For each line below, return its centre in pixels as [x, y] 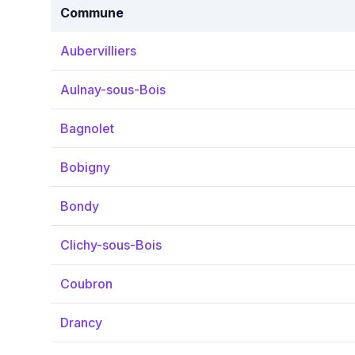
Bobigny [85, 167]
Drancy [81, 323]
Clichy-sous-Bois [111, 245]
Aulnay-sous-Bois [113, 90]
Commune [92, 13]
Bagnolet [87, 128]
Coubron [86, 284]
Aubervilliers [98, 51]
